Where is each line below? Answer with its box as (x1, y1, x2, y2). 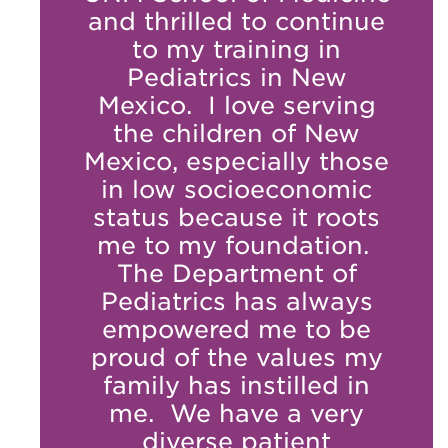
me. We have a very (109, 398, 364, 428)
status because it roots (93, 202, 380, 232)
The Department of (116, 258, 357, 288)
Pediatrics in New (126, 62, 347, 92)
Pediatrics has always (100, 286, 373, 316)
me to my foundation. (96, 230, 377, 260)
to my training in (132, 34, 341, 64)
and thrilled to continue (88, 6, 385, 36)
